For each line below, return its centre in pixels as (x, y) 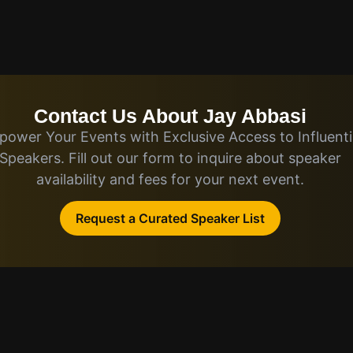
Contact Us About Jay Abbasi (171, 116)
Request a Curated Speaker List (171, 219)
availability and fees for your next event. (171, 179)
